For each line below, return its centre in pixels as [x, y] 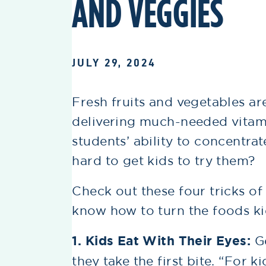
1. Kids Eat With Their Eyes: [163, 241]
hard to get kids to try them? [164, 160]
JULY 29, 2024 [114, 62]
